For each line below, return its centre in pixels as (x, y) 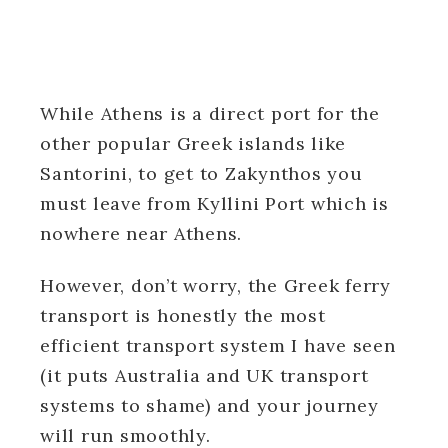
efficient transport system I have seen (218, 345)
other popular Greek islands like (193, 143)
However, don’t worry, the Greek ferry (215, 285)
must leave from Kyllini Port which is (214, 203)
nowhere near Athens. (141, 233)
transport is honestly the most (183, 315)
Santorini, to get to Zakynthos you (201, 173)
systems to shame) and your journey (209, 405)
